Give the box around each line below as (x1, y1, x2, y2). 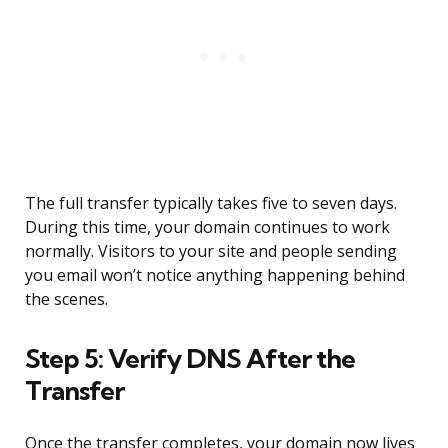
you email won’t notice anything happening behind (25, 264, 405, 287)
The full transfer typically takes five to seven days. (25, 192, 397, 215)
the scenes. (25, 288, 108, 311)
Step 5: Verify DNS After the (25, 342, 355, 376)
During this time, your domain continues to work (25, 216, 390, 239)
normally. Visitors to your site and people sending (25, 240, 397, 263)
